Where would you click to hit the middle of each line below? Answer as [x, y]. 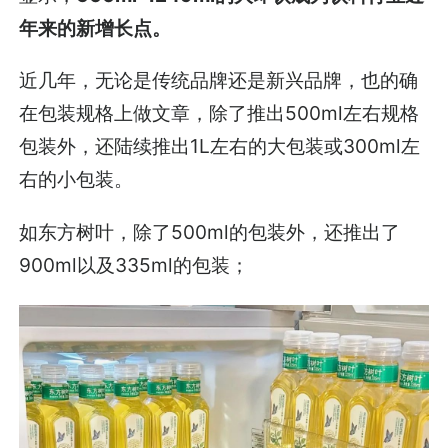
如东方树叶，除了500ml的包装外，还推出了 [210, 231]
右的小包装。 [76, 179]
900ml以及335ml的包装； [134, 264]
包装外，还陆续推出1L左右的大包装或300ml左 [220, 146]
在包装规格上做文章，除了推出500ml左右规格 [219, 113]
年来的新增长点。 [95, 28]
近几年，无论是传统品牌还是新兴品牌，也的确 [219, 80]
